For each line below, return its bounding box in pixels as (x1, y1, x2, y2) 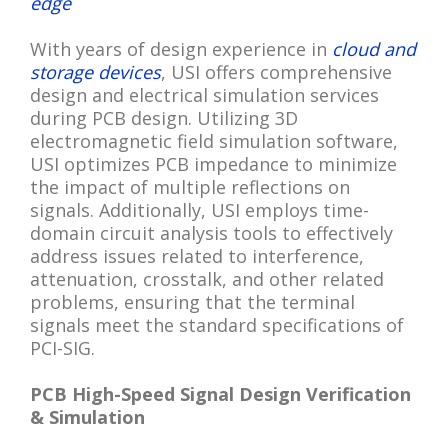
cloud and (332, 36, 416, 61)
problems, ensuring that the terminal (30, 289, 355, 314)
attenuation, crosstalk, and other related (30, 266, 384, 291)
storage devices (30, 59, 161, 84)
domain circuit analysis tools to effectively (30, 220, 393, 245)
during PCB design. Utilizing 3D (30, 105, 298, 130)
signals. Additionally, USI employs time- (30, 197, 369, 222)
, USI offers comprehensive (161, 59, 392, 84)
